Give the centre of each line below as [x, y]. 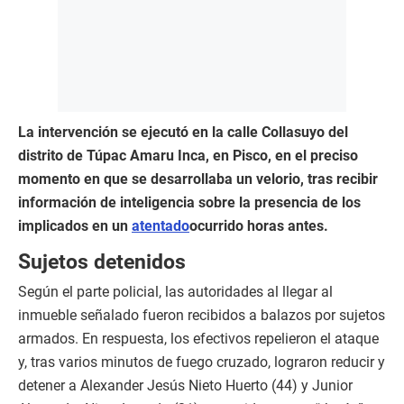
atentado [161, 226]
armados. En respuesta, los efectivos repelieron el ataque [198, 339]
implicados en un [75, 226]
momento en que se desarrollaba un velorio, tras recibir [198, 179]
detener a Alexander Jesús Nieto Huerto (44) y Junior [185, 386]
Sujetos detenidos [102, 262]
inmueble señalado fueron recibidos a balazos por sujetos [202, 316]
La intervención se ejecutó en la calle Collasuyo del [183, 133]
